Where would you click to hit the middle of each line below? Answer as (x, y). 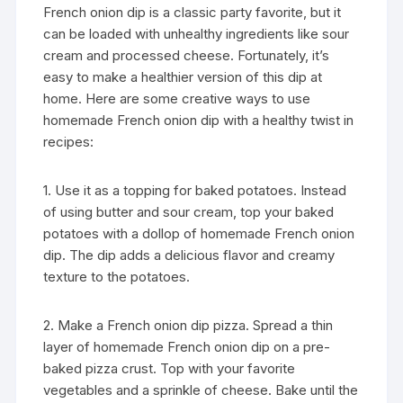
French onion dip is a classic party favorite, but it (193, 12)
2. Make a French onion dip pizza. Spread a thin (188, 325)
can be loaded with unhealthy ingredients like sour (197, 33)
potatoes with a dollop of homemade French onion (199, 233)
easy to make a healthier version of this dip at (183, 76)
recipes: (69, 141)
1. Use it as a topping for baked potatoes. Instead (195, 190)
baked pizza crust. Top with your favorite (170, 368)
